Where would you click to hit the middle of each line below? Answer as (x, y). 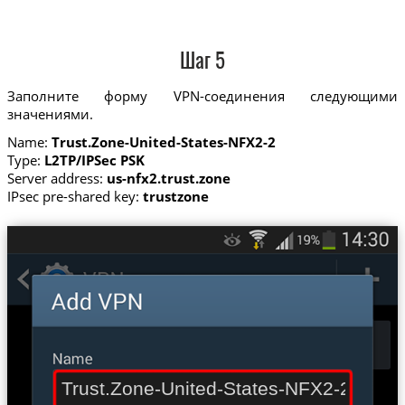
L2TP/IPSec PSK (94, 160)
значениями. (50, 113)
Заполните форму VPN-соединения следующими (202, 95)
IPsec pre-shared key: (75, 197)
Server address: (57, 179)
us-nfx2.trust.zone (168, 179)
